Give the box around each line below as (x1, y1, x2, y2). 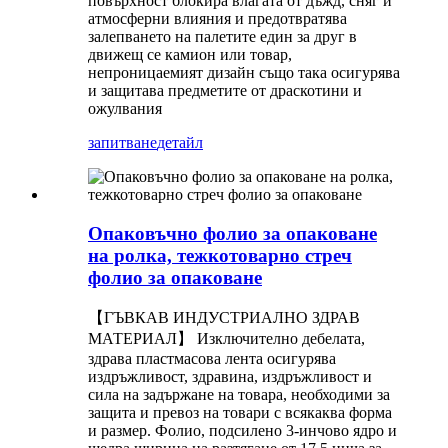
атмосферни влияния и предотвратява (88, 10, 347, 28)
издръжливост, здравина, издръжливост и (88, 367, 372, 385)
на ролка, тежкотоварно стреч (88, 245, 352, 267)
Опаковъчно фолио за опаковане (88, 223, 377, 245)
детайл (157, 134, 203, 152)
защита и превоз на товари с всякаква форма (88, 403, 392, 421)
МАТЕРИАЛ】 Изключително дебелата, (88, 329, 365, 347)
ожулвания (88, 100, 162, 118)
